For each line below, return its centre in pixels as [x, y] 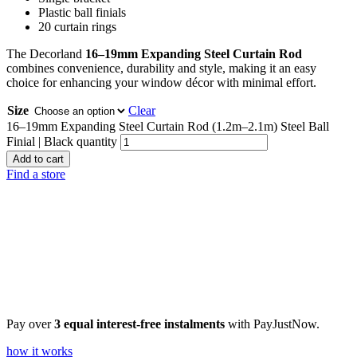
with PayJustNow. [272, 324]
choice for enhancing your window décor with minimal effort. [161, 83]
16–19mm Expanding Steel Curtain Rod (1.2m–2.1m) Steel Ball [168, 127]
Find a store [36, 175]
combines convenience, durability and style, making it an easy [161, 69]
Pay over [30, 324]
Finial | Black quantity [62, 142]
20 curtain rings [77, 27]
